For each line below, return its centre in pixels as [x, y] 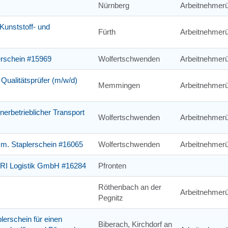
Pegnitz [111, 198]
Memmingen [119, 85]
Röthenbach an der [130, 187]
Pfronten [112, 166]
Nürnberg [114, 6]
